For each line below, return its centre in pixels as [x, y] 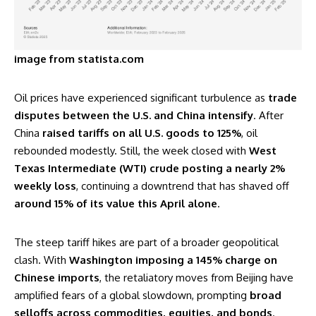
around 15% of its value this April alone [116, 203]
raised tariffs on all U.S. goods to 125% [142, 133]
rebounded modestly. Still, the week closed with [132, 150]
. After [268, 115]
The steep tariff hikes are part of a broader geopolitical [146, 242]
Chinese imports [57, 277]
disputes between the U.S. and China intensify [134, 115]
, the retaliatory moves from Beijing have [196, 277]
